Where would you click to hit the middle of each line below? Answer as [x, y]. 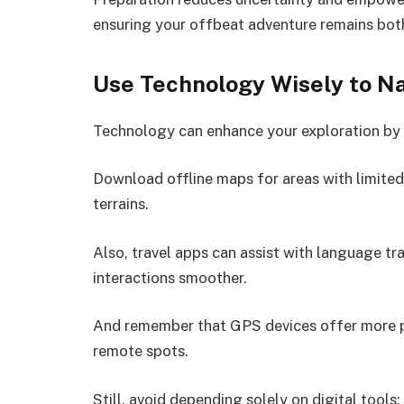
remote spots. [141, 351]
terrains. [121, 204]
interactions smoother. [170, 277]
